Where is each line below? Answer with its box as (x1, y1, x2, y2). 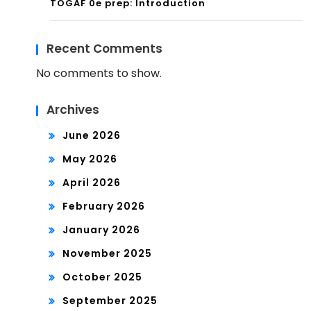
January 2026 (62, 223, 140, 237)
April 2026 (62, 176, 121, 190)
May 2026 (62, 152, 117, 167)
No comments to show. (36, 65, 162, 82)
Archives (47, 101, 99, 119)
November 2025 (62, 246, 152, 261)
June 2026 (62, 128, 121, 143)
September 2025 (62, 294, 158, 308)
